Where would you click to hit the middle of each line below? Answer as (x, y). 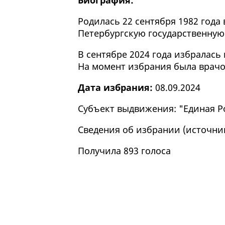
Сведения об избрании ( (132, 130)
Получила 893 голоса (124, 151)
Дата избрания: (115, 88)
